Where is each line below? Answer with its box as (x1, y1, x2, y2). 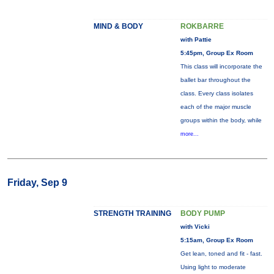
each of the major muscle (180, 103, 251, 110)
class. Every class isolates (180, 90, 253, 97)
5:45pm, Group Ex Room (180, 50, 253, 56)
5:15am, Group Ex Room (180, 237, 253, 243)
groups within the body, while (180, 117, 262, 124)
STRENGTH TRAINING (93, 209, 171, 218)
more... (180, 131, 199, 137)
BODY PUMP (180, 209, 225, 218)
